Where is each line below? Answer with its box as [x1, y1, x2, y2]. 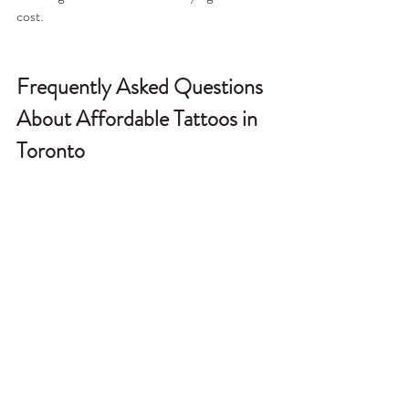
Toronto [16, 134, 85, 166]
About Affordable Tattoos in [16, 102, 262, 134]
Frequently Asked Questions [16, 70, 267, 102]
